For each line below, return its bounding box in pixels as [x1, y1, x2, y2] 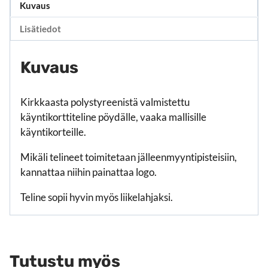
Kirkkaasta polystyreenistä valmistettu [20, 96, 190, 109]
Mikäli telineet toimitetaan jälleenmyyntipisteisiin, [20, 151, 237, 164]
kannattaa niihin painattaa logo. [20, 166, 157, 179]
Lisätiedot [20, 23, 62, 34]
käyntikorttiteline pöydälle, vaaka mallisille [20, 111, 206, 124]
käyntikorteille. [20, 126, 86, 139]
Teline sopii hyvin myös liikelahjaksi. [20, 191, 173, 204]
